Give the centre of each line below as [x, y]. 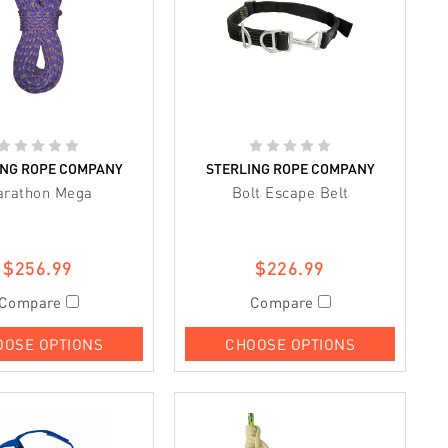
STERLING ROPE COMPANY [290, 168]
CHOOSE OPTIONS [290, 343]
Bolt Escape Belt [290, 192]
